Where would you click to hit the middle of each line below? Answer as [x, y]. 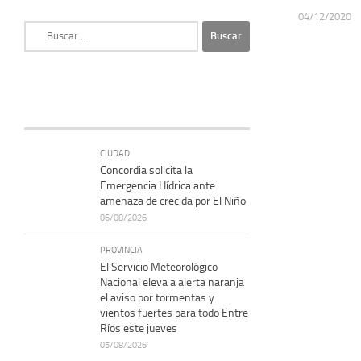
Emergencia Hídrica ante [158, 185]
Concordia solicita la [146, 170]
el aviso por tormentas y [157, 297]
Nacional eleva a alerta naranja [172, 282]
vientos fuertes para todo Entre [174, 313]
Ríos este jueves [139, 328]
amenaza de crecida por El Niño [173, 201]
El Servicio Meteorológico [159, 267]
